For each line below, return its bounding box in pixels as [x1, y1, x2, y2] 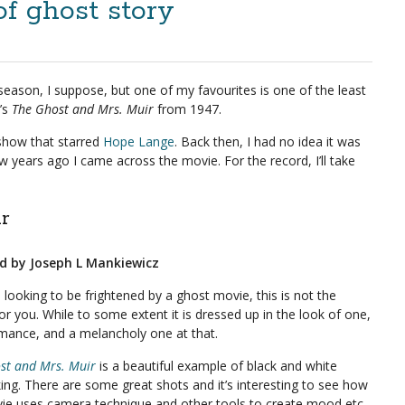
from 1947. [154, 100, 221, 118]
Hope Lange [103, 133, 174, 150]
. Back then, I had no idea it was [174, 133, 361, 150]
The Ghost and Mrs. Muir [12, 100, 154, 118]
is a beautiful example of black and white [96, 357, 337, 374]
